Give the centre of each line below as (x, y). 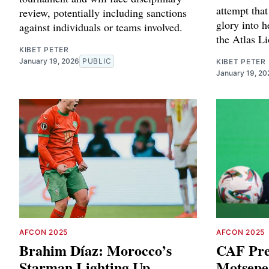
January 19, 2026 (49, 61)
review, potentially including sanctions (103, 13)
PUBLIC (97, 61)
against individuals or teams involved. (101, 27)
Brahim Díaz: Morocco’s (95, 250)
